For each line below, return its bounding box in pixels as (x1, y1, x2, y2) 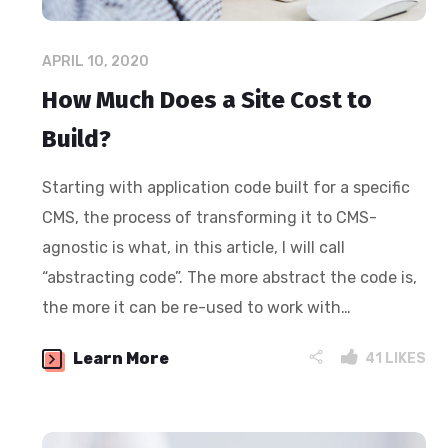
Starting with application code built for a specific (42, 177, 411, 197)
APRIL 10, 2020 (42, 52, 150, 70)
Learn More (73, 348, 170, 368)
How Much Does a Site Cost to (42, 85, 373, 114)
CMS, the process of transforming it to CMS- (42, 207, 378, 227)
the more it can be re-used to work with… (42, 297, 352, 317)
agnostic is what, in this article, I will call (42, 237, 346, 257)
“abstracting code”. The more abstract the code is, (42, 267, 418, 287)
